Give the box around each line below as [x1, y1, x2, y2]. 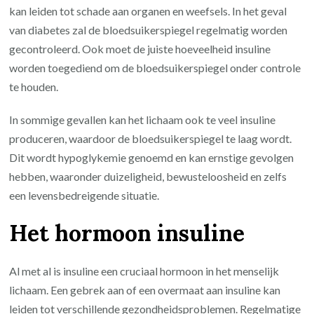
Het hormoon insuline [9, 218, 245, 247]
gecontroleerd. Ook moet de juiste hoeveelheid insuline [9, 42, 271, 56]
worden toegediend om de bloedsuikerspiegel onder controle [9, 61, 301, 75]
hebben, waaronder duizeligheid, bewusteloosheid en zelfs [9, 170, 287, 184]
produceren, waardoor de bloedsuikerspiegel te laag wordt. [9, 132, 292, 146]
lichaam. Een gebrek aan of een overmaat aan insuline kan [9, 283, 281, 297]
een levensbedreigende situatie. [9, 189, 160, 203]
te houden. [9, 80, 59, 94]
